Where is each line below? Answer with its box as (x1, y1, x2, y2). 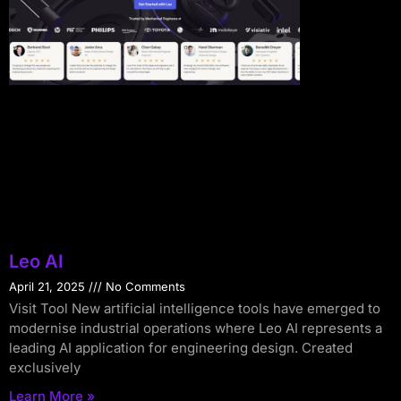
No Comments (102, 278, 185, 294)
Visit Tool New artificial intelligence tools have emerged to (9, 299, 380, 317)
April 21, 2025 (9, 278, 89, 294)
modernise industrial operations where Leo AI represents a (9, 319, 382, 337)
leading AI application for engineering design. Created (9, 338, 353, 356)
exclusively (9, 358, 81, 376)
